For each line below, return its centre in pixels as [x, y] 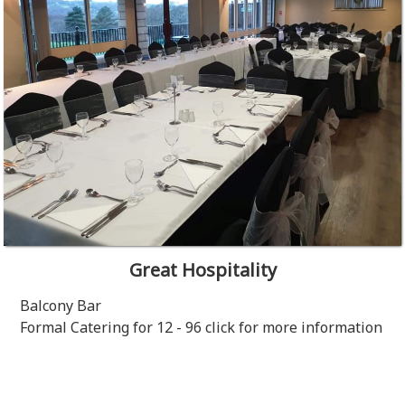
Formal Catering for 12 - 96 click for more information [202, 327]
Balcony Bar [61, 306]
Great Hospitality [202, 270]
